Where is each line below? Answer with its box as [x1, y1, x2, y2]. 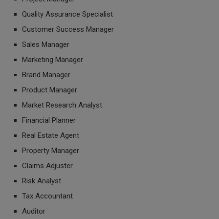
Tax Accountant [22, 192, 73, 200]
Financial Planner [22, 116, 76, 125]
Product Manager [22, 86, 77, 94]
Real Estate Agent [22, 131, 79, 140]
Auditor [22, 207, 45, 216]
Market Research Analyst [22, 101, 102, 109]
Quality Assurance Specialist [22, 10, 113, 19]
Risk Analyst [22, 176, 61, 185]
